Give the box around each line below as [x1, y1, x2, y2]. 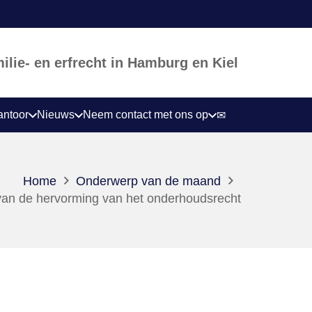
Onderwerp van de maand [76, 174, 221, 188]
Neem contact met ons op [83, 109, 208, 120]
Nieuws [37, 109, 75, 120]
